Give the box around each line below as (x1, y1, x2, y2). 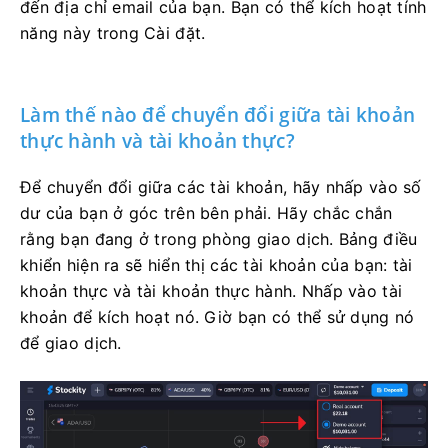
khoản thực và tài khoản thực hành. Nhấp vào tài (20, 280, 403, 301)
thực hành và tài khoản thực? (20, 127, 295, 154)
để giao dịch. (20, 332, 122, 353)
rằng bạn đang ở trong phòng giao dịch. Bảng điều (20, 228, 418, 249)
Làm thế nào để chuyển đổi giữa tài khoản (20, 101, 416, 128)
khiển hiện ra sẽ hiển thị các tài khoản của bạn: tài (20, 254, 413, 275)
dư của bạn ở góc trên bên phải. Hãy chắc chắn (20, 202, 393, 223)
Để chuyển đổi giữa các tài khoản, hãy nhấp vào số (20, 176, 422, 197)
